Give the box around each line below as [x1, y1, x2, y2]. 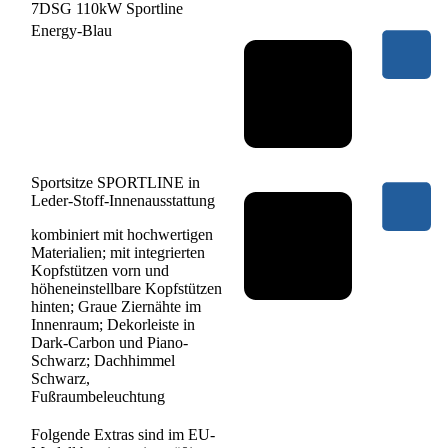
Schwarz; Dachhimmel [31, 351, 175, 369]
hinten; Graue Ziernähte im [31, 297, 201, 315]
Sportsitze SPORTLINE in [31, 173, 200, 191]
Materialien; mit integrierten [31, 243, 205, 261]
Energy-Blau [31, 21, 112, 39]
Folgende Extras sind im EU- [31, 425, 215, 443]
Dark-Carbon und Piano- [31, 333, 188, 351]
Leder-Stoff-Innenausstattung [31, 191, 215, 209]
